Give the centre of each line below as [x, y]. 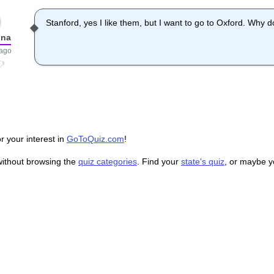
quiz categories [107, 162]
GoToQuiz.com [95, 139]
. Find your [159, 162]
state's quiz [202, 162]
